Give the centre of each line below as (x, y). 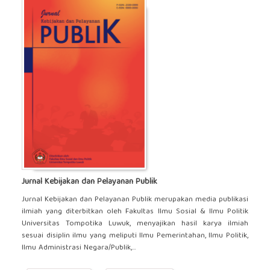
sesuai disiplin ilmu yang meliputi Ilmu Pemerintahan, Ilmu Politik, (135, 236)
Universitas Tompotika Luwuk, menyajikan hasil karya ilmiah (135, 224)
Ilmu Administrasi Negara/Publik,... (78, 248)
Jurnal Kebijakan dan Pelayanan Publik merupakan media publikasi (135, 199)
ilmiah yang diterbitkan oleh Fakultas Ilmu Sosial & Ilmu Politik (135, 212)
